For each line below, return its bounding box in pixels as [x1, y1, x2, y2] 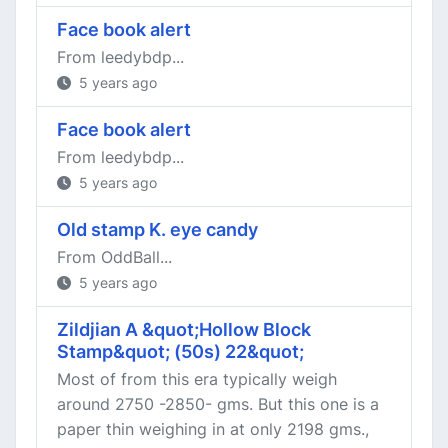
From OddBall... [57, 247, 172, 267]
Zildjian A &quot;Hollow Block [57, 319, 311, 340]
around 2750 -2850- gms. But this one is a [57, 394, 379, 414]
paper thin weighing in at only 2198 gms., [57, 419, 369, 439]
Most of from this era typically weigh [57, 369, 337, 389]
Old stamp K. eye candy [57, 219, 258, 240]
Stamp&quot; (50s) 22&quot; [57, 341, 304, 362]
